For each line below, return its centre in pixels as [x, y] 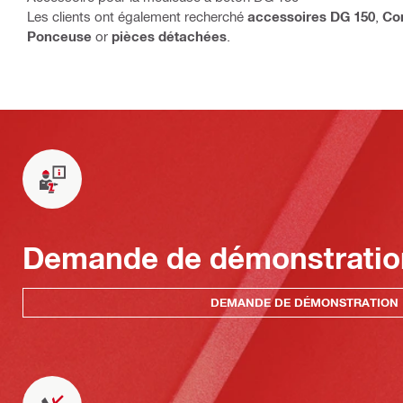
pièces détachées [169, 36]
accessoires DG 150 [311, 16]
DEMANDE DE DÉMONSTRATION [304, 302]
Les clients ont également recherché [137, 16]
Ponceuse [59, 36]
